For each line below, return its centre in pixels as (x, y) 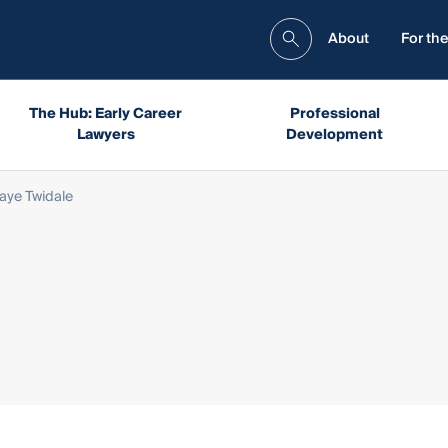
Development (335, 134)
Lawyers (105, 134)
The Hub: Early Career (105, 113)
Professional (334, 113)
